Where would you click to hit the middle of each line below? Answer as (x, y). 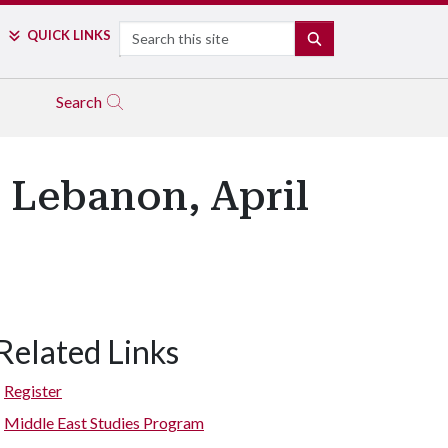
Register (33, 390)
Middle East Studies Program (104, 422)
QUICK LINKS (68, 35)
